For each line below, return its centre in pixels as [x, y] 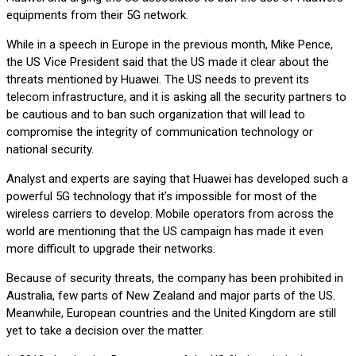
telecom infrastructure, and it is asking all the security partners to [176, 97]
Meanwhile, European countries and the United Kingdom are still [171, 313]
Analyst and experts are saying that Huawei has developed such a [177, 178]
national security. [50, 149]
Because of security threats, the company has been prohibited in [175, 278]
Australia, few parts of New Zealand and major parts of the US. [171, 295]
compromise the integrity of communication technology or [160, 132]
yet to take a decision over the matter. [105, 330]
